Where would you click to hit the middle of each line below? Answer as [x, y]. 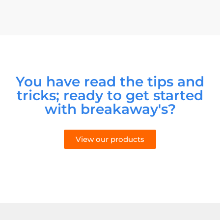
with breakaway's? [110, 109]
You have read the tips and [110, 81]
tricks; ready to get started [110, 95]
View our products [110, 139]
